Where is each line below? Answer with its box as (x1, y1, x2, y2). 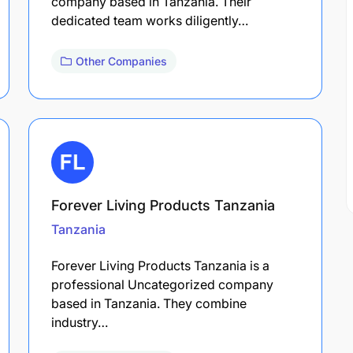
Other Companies (76, 54, 167, 68)
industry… (51, 314, 108, 330)
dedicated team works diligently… (51, 12, 248, 28)
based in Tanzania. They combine (51, 295, 247, 311)
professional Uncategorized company (51, 276, 273, 292)
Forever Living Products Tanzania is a (51, 257, 269, 273)
